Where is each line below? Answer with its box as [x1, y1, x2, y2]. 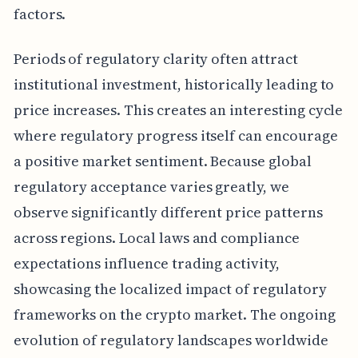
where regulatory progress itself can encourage [13, 125, 338, 146]
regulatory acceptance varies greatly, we [13, 177, 289, 197]
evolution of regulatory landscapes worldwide [13, 330, 328, 351]
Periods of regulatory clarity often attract [13, 49, 298, 70]
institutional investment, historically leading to [13, 74, 335, 95]
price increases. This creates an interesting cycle [13, 100, 344, 121]
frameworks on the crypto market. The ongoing [13, 304, 336, 325]
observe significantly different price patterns [13, 202, 323, 223]
